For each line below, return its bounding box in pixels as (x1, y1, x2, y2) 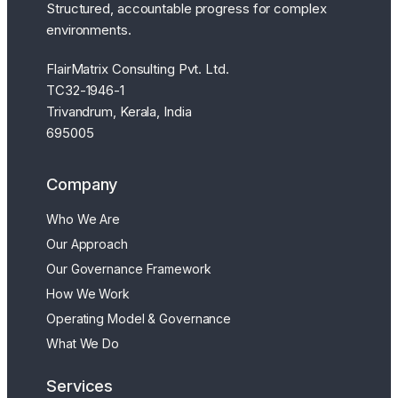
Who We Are (46, 211, 120, 227)
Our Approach (46, 236, 128, 252)
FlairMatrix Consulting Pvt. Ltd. (46, 60, 229, 77)
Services (46, 375, 114, 395)
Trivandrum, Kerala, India (46, 102, 192, 120)
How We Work (46, 286, 130, 302)
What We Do (46, 336, 119, 352)
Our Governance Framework (46, 261, 211, 277)
